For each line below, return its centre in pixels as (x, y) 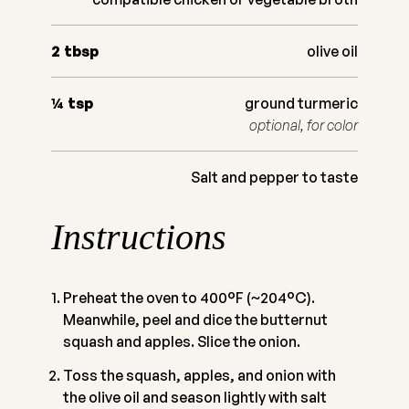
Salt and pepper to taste (274, 178)
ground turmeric (301, 104)
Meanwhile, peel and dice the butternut (195, 320)
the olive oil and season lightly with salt (194, 397)
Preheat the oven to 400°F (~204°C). (189, 298)
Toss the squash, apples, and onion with (199, 375)
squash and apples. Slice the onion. (181, 342)
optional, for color (304, 126)
